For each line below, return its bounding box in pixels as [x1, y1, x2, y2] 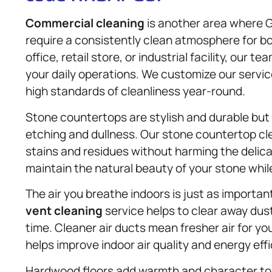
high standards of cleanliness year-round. [25, 83, 245, 100]
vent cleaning [25, 203, 103, 219]
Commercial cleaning [25, 15, 144, 32]
